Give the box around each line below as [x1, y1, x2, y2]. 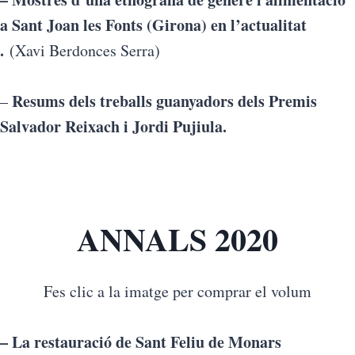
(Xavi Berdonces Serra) [4, 40, 160, 61]
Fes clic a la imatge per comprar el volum [44, 281, 311, 302]
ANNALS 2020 [77, 216, 278, 262]
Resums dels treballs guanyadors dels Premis [8, 90, 317, 113]
